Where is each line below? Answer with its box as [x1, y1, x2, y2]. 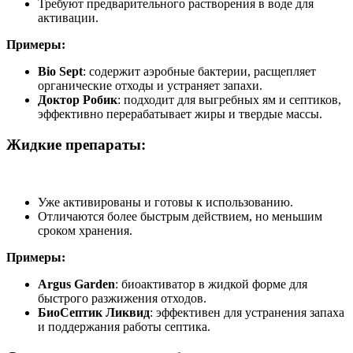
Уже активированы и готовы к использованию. [38, 195, 293, 209]
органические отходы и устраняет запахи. [38, 79, 262, 93]
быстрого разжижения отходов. [38, 291, 206, 305]
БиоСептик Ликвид [38, 305, 150, 319]
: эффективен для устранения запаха [150, 305, 344, 319]
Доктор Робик [38, 93, 117, 107]
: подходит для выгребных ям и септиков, [117, 93, 341, 107]
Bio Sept [38, 65, 83, 79]
